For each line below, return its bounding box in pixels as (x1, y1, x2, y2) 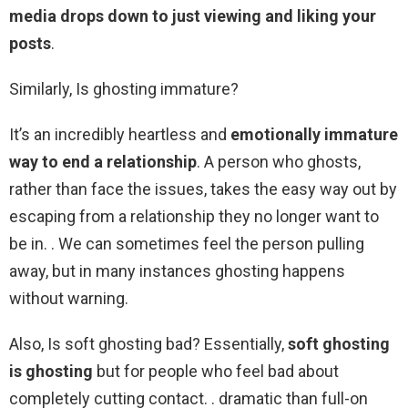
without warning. (9, 289, 128, 309)
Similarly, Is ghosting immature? (9, 79, 239, 99)
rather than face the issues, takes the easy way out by (9, 179, 397, 199)
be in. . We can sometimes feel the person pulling (9, 234, 364, 254)
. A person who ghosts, (197, 152, 361, 172)
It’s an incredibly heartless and (9, 125, 230, 145)
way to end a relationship (9, 152, 197, 172)
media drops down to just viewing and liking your (9, 6, 376, 26)
